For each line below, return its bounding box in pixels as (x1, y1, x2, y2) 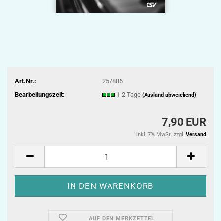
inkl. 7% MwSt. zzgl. (136, 131, 186, 138)
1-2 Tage (116, 90, 142, 98)
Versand (186, 131, 206, 138)
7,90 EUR (162, 116, 206, 128)
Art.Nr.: (15, 77, 36, 85)
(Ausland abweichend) (142, 91, 196, 98)
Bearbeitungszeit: (15, 90, 65, 98)
